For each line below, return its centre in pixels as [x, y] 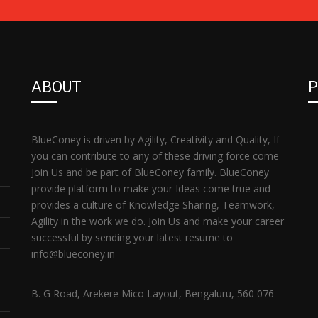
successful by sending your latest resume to [132, 238]
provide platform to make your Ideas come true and [151, 189]
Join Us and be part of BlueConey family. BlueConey [150, 172]
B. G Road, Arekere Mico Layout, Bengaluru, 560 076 [153, 294]
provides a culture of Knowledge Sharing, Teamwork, [153, 205]
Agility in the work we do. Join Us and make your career [158, 221]
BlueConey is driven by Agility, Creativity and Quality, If [155, 140]
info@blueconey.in [73, 254]
